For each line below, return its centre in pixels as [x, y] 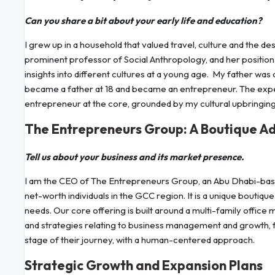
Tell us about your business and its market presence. [134, 157]
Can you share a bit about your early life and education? [143, 21]
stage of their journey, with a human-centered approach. [140, 240]
